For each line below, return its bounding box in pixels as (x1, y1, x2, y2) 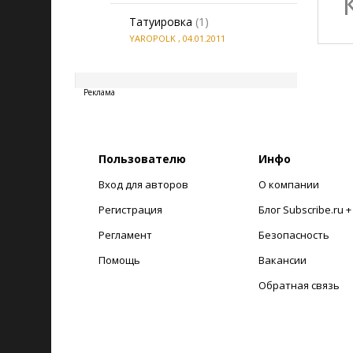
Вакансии (258, 253, 307, 267)
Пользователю (98, 151, 186, 166)
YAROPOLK (129, 32, 176, 44)
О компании (258, 177, 319, 191)
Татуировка (129, 14, 192, 29)
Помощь (98, 253, 140, 267)
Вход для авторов (98, 177, 188, 191)
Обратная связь (258, 278, 340, 292)
